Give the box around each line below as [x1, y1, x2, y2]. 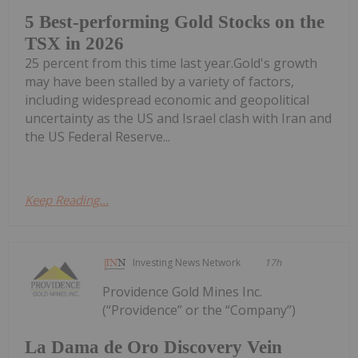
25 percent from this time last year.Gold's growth [25, 54, 317, 73]
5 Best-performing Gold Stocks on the [25, 12, 324, 33]
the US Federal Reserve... [25, 128, 170, 146]
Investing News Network [133, 256, 241, 270]
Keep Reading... [25, 192, 109, 209]
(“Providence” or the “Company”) [102, 301, 296, 320]
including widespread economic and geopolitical [25, 91, 309, 109]
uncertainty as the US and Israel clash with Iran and [25, 109, 332, 128]
